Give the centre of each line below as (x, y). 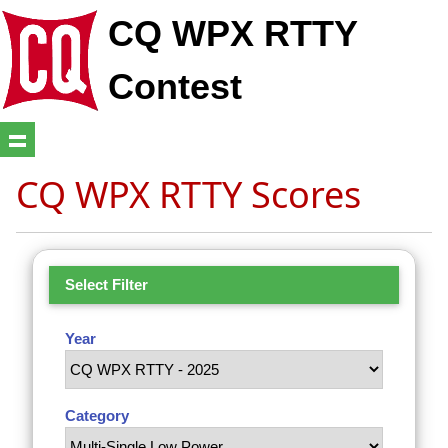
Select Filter (106, 284)
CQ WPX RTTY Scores (188, 194)
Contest (175, 87)
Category (97, 415)
